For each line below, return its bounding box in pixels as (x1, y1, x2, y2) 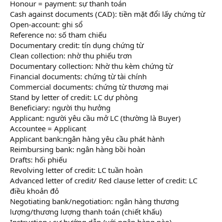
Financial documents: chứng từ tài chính (10, 71, 147, 81)
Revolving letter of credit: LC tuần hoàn (10, 165, 143, 175)
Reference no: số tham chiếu (10, 29, 107, 40)
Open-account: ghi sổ (10, 19, 83, 29)
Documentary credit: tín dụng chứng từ (10, 40, 144, 50)
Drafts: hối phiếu (10, 154, 67, 165)
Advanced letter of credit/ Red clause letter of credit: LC (10, 175, 197, 185)
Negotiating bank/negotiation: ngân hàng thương (10, 196, 179, 206)
